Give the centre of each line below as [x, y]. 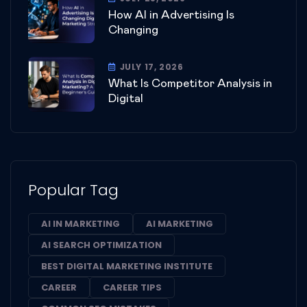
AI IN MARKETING [81, 223]
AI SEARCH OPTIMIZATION [101, 245]
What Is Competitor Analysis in [190, 84]
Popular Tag [73, 190]
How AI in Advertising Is [171, 16]
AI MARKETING [180, 223]
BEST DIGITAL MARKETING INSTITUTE [127, 266]
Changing [133, 31]
